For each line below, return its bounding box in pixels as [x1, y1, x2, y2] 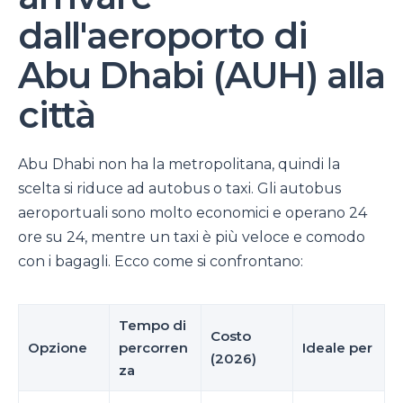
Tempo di [119, 317, 186, 335]
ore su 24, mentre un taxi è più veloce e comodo [18, 228, 365, 246]
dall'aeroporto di [18, 13, 308, 58]
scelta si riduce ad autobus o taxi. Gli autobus [18, 180, 341, 198]
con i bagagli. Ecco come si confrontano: [18, 253, 303, 271]
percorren [119, 339, 188, 357]
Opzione [28, 339, 87, 357]
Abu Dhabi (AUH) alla [18, 53, 385, 98]
